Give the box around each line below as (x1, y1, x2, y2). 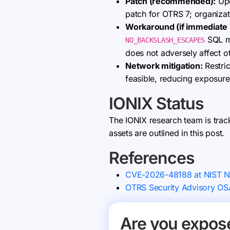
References (109, 148, 195, 168)
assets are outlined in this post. (109, 128, 225, 138)
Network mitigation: (125, 61, 203, 71)
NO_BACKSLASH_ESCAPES (125, 36, 205, 44)
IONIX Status (109, 93, 204, 113)
